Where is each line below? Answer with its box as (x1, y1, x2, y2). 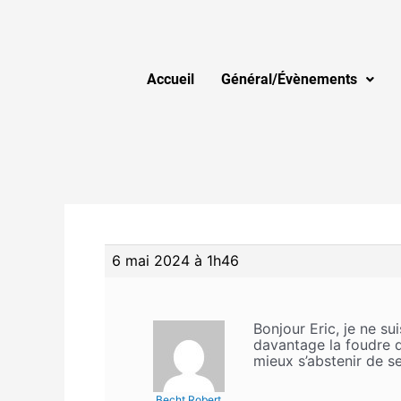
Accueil (147, 71, 194, 88)
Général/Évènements (221, 71, 357, 88)
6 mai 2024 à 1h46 (112, 252, 239, 269)
